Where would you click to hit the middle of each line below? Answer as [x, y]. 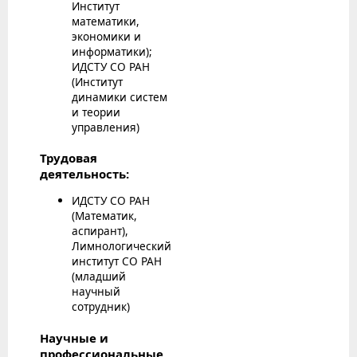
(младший [99, 277]
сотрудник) [101, 307]
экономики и [106, 36]
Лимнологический [122, 246]
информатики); [112, 51]
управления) [106, 127]
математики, [106, 21]
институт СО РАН [117, 261]
